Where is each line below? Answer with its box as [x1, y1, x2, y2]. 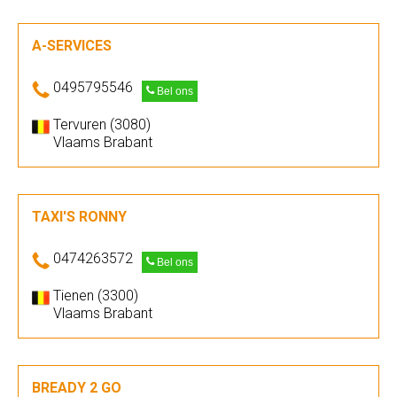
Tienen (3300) [53, 287, 138, 304]
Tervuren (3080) [53, 116, 151, 133]
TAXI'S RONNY [32, 208, 127, 225]
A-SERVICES [32, 37, 112, 54]
